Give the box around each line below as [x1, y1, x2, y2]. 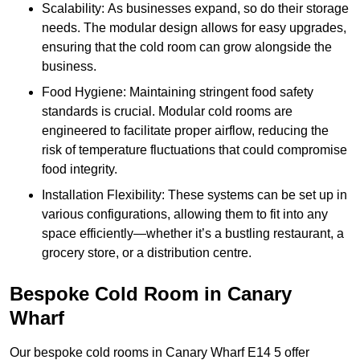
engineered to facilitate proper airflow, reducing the [42, 124, 329, 138]
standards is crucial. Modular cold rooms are [42, 104, 292, 119]
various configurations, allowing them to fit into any [42, 207, 328, 222]
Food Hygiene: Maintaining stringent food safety [42, 85, 313, 100]
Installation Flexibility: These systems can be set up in [42, 188, 347, 202]
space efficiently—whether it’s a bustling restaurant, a [42, 227, 344, 241]
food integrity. [42, 162, 117, 177]
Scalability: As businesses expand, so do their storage [42, 2, 349, 16]
